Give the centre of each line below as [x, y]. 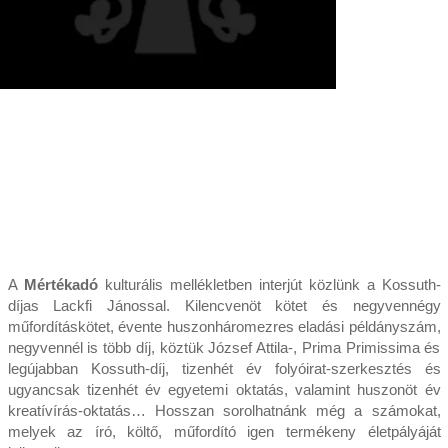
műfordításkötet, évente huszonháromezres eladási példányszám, [224, 327]
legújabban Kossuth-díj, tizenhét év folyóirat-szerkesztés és [224, 369]
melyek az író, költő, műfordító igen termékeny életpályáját [224, 432]
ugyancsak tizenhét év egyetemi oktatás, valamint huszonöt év [224, 390]
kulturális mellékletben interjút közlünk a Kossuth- [269, 285]
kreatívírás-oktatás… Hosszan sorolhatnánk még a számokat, [224, 411]
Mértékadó [60, 285]
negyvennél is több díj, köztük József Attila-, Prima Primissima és [224, 348]
